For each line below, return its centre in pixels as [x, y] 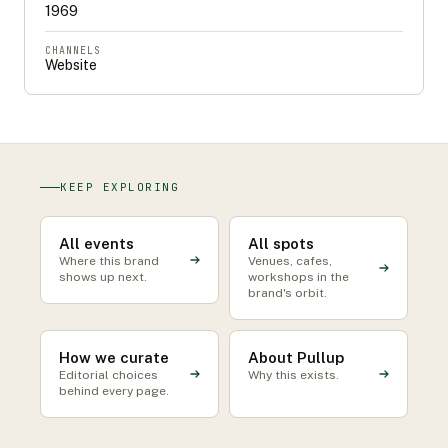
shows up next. [103, 277]
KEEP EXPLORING [120, 187]
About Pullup [296, 357]
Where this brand [109, 261]
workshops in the [298, 277]
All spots [281, 243]
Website [71, 65]
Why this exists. [293, 375]
